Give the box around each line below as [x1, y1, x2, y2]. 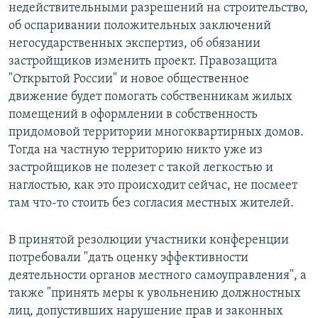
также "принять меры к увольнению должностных [9, 287, 301, 301]
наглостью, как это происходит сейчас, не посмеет [9, 179, 297, 193]
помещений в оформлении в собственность [9, 108, 258, 122]
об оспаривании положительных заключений [9, 19, 271, 33]
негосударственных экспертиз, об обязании [9, 37, 261, 51]
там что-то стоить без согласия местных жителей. [9, 197, 294, 211]
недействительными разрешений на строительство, [9, 1, 308, 16]
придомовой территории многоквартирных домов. [9, 126, 304, 140]
